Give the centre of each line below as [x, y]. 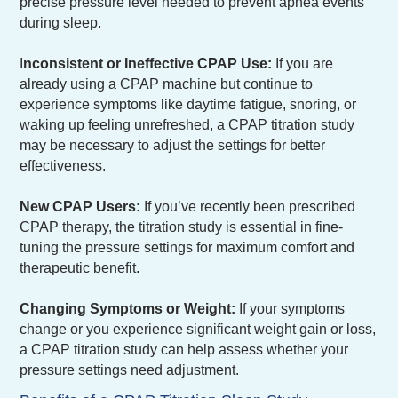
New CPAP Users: [80, 206]
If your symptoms [291, 308]
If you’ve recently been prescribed [248, 206]
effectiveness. [63, 165]
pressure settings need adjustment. [130, 370]
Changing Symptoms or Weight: [128, 308]
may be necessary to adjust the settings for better [173, 145]
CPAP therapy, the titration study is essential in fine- [182, 227]
